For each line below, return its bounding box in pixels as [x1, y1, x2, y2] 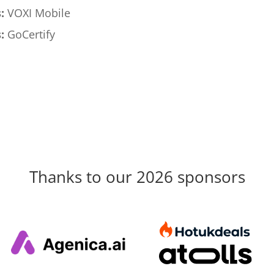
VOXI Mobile [4, 5, 70, 20]
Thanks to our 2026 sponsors [29, 166, 245, 188]
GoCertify [4, 26, 55, 42]
